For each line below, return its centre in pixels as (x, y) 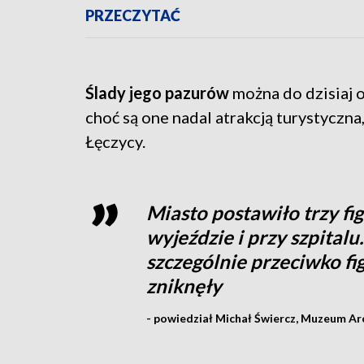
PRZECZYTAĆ (133, 16)
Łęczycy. (115, 142)
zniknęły (184, 286)
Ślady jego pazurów (159, 93)
